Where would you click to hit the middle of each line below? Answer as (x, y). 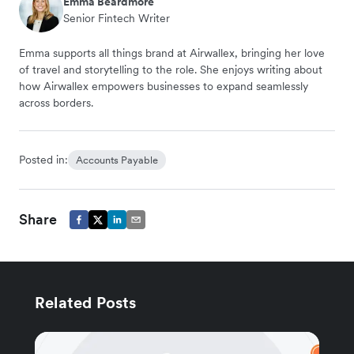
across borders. (56, 103)
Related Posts (86, 303)
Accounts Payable (117, 160)
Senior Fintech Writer (117, 19)
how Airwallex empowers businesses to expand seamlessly (164, 87)
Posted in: (43, 160)
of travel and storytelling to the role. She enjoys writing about (171, 70)
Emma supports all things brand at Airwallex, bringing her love (172, 53)
